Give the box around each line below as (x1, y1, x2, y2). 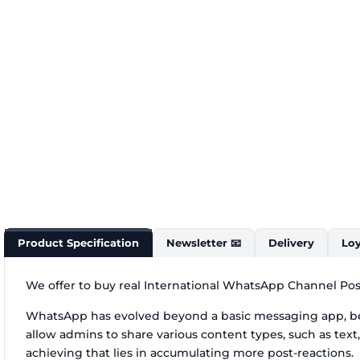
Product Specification (18, 236, 139, 250)
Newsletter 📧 (166, 236, 241, 250)
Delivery (268, 236, 314, 250)
